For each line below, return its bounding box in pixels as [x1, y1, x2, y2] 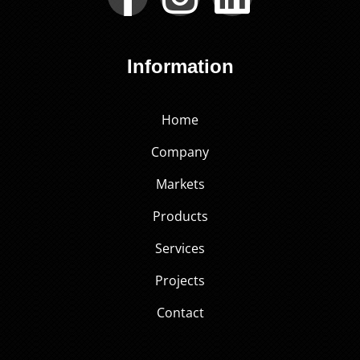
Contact [156, 304, 204, 322]
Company [151, 143, 209, 162]
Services [155, 239, 205, 258]
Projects [155, 272, 205, 290]
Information [126, 55, 234, 78]
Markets [155, 175, 205, 194]
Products [152, 207, 208, 226]
